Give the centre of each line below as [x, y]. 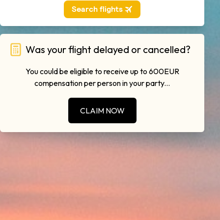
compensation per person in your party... [102, 83]
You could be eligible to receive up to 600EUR [102, 71]
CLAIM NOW [102, 110]
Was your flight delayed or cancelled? [108, 49]
